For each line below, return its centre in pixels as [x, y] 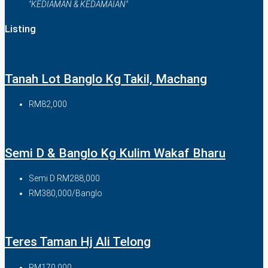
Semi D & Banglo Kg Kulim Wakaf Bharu [115, 153]
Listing [20, 29]
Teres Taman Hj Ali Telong [78, 242]
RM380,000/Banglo [66, 193]
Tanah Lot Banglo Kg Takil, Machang [106, 79]
